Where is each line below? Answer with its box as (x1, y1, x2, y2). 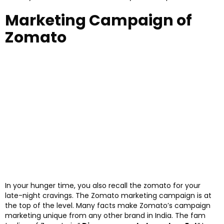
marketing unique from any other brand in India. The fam (5, 210, 205, 221)
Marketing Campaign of (5, 9, 192, 31)
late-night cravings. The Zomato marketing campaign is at (5, 190, 211, 201)
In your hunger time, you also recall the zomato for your (5, 180, 200, 191)
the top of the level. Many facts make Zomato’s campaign (5, 200, 210, 211)
